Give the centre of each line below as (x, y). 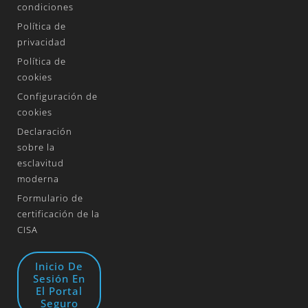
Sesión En (59, 278)
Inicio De (59, 266)
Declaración (45, 131)
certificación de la (58, 213)
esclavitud (41, 163)
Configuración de (57, 96)
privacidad (42, 42)
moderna (38, 178)
